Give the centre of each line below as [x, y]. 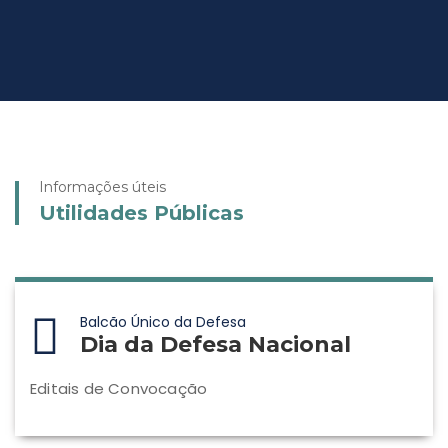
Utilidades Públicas [141, 213]
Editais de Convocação [119, 388]
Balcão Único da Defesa [163, 322]
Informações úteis [102, 187]
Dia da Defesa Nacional [215, 344]
